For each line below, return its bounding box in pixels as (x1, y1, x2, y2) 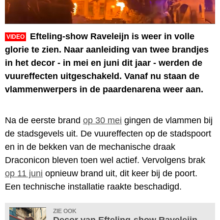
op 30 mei (83, 115, 122, 125)
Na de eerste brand (5, 115, 83, 125)
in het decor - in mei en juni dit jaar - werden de (5, 57, 202, 68)
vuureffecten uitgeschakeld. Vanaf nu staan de (5, 71, 199, 81)
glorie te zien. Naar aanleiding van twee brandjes (5, 44, 209, 55)
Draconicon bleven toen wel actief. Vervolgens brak (5, 155, 205, 165)
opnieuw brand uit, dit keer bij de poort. (43, 168, 197, 178)
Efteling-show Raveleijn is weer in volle (30, 31, 194, 41)
